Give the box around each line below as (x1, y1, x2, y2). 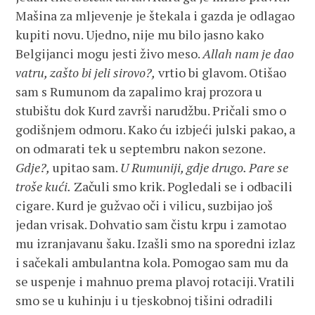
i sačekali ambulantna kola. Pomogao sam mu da (15, 254, 289, 271)
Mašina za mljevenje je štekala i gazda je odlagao (15, 7, 295, 24)
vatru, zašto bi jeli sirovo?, (15, 64, 156, 81)
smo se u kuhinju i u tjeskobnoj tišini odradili (15, 292, 274, 309)
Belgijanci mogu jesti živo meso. (15, 45, 203, 62)
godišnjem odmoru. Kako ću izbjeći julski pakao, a (15, 121, 296, 138)
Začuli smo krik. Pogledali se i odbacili (71, 178, 293, 195)
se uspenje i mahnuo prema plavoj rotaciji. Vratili (15, 273, 295, 290)
